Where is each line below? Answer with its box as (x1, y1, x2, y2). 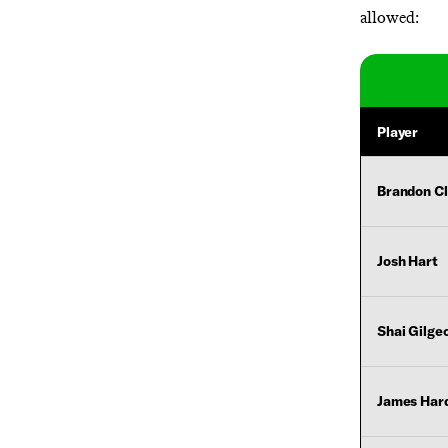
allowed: (359, 8, 419, 28)
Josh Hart (376, 252, 438, 271)
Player (376, 122, 419, 141)
